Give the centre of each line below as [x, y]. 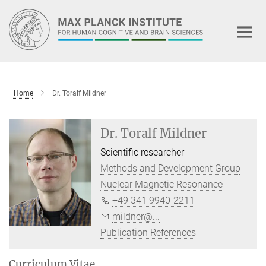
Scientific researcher [142, 152]
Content [19, 27]
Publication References [148, 232]
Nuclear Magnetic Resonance [162, 184]
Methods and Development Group [171, 168]
